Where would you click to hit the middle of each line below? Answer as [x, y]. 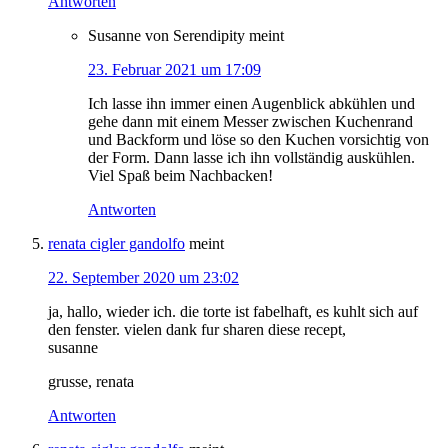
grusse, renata [91, 382]
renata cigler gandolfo [116, 244]
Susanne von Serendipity [166, 36]
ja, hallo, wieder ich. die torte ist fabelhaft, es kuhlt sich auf [233, 312]
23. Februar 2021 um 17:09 [174, 70]
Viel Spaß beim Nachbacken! [180, 176]
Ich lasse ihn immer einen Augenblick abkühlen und [251, 104]
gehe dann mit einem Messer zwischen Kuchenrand [250, 122]
